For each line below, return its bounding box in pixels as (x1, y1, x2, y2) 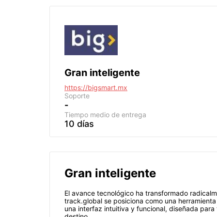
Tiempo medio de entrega (64, 110, 146, 119)
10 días (64, 119, 94, 129)
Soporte (64, 92, 90, 100)
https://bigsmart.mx (64, 83, 127, 92)
